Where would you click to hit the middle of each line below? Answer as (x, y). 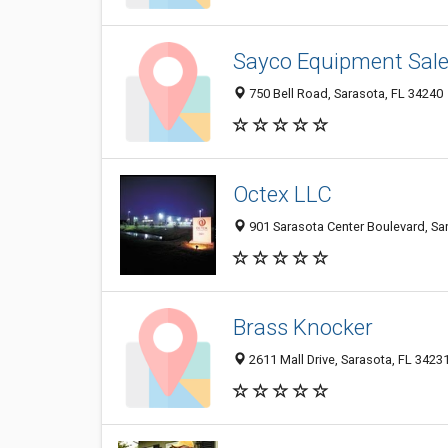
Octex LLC (282, 194)
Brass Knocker (303, 327)
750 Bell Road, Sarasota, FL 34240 (344, 94)
